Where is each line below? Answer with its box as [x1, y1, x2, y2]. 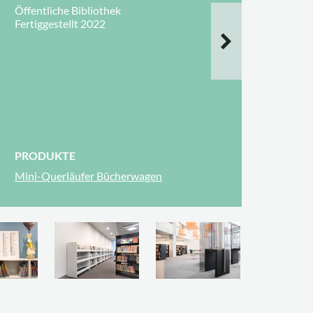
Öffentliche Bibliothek [15, 3, 121, 17]
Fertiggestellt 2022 [15, 17, 105, 30]
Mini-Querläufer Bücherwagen [15, 169, 162, 182]
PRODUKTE [15, 149, 75, 162]
